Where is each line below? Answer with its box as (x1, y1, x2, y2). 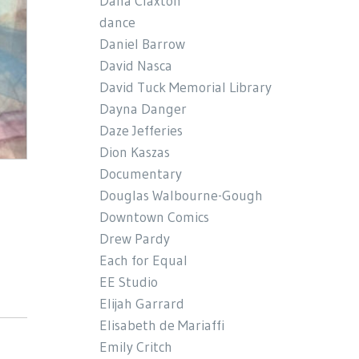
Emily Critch (99, 337, 173, 356)
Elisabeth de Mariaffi (99, 316, 225, 334)
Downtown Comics (99, 208, 210, 226)
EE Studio (99, 272, 159, 291)
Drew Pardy (99, 229, 171, 248)
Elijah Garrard (99, 294, 185, 313)
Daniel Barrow (99, 34, 186, 53)
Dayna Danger (99, 99, 188, 118)
